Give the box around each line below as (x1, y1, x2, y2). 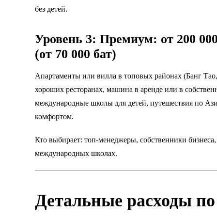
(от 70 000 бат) (35, 46, 116, 61)
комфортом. (35, 112, 74, 121)
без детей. (35, 4, 67, 13)
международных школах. (35, 149, 117, 157)
